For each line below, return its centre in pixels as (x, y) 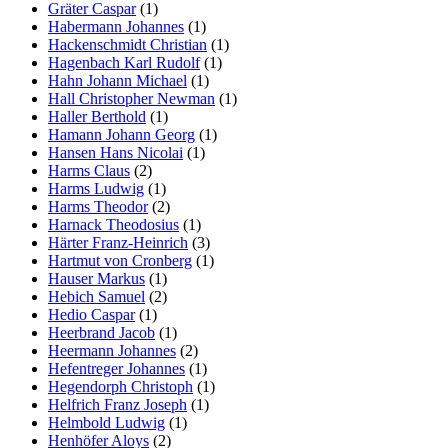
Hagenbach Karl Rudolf (124, 62)
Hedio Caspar (91, 314)
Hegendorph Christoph (120, 386)
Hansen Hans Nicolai (115, 152)
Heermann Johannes (112, 350)
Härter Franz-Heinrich (118, 242)
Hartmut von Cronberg (120, 260)
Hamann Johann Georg (121, 134)
